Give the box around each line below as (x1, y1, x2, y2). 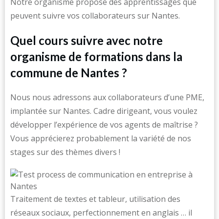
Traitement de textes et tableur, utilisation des (10, 194, 180, 204)
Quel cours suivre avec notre (10, 33, 163, 47)
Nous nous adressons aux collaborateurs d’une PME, (10, 92, 204, 103)
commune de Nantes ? (10, 66, 127, 80)
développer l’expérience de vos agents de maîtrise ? (10, 119, 198, 130)
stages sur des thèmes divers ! (10, 147, 120, 157)
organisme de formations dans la (10, 49, 182, 64)
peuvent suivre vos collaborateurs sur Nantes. (10, 10, 180, 21)
